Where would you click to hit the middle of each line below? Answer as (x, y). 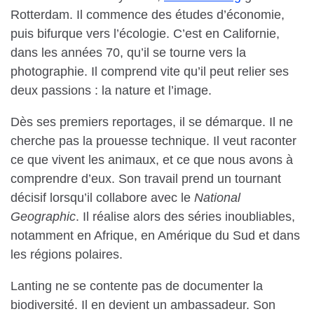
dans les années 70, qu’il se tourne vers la (128, 53)
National (217, 198)
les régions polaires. (67, 255)
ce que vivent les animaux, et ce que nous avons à (152, 160)
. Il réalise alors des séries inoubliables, (185, 217)
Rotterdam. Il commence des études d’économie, (148, 15)
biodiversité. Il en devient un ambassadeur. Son (143, 305)
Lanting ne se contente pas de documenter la (137, 286)
